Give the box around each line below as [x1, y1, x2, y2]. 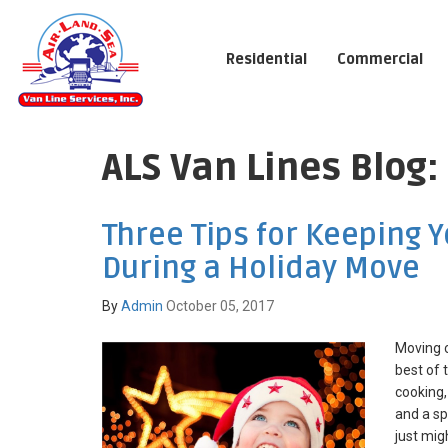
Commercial [337, 51, 423, 68]
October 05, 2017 [166, 298, 274, 314]
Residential [226, 51, 307, 68]
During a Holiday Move [102, 250, 420, 287]
